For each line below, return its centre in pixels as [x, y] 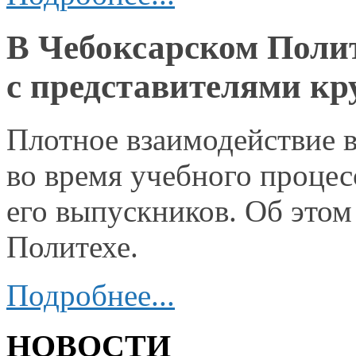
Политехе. [72, 246]
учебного [191, 175]
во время [64, 175]
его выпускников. [126, 211]
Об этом [298, 211]
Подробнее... [91, 295]
